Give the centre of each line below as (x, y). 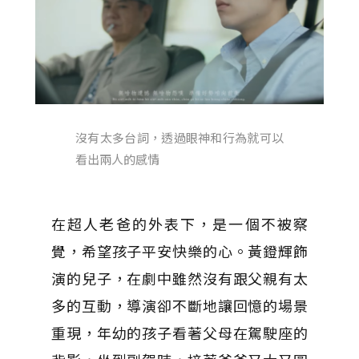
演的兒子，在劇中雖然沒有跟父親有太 (179, 278)
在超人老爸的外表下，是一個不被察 (179, 223)
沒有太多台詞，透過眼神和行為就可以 (179, 137)
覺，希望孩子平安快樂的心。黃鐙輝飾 (179, 250)
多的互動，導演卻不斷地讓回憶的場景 (179, 305)
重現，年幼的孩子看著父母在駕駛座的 (179, 332)
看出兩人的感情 (117, 159)
